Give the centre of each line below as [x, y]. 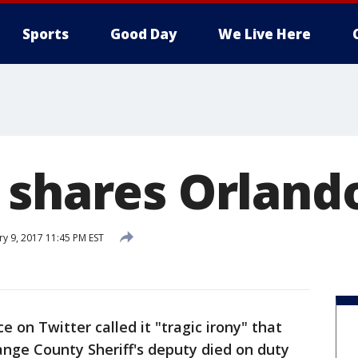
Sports [46, 34]
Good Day [143, 34]
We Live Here [265, 34]
